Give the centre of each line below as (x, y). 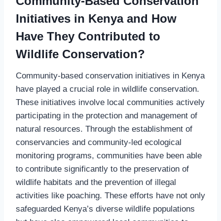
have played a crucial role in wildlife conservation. (108, 89)
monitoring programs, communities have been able (109, 155)
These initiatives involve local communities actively (110, 102)
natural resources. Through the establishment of (104, 129)
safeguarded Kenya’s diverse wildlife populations (105, 209)
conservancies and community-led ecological (99, 142)
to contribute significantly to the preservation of (102, 169)
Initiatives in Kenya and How (96, 18)
